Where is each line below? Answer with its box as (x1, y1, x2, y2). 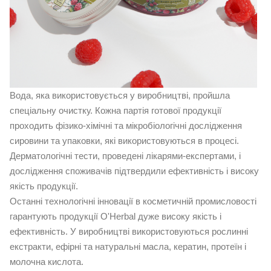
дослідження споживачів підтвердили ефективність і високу (10, 166, 259, 177)
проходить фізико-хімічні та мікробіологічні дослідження (10, 120, 242, 131)
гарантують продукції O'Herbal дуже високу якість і (10, 211, 221, 222)
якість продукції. (10, 181, 78, 192)
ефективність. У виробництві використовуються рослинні (10, 226, 248, 237)
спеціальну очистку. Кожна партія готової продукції (10, 105, 221, 116)
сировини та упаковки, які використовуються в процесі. (10, 135, 239, 146)
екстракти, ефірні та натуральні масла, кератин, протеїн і (10, 241, 246, 252)
